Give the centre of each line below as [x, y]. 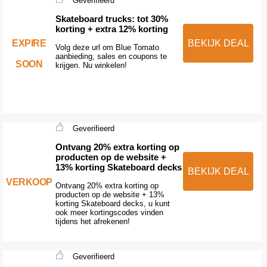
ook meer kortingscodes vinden [109, 213]
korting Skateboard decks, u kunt [112, 204]
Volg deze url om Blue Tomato [107, 48]
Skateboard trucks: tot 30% [111, 18]
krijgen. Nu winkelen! [91, 66]
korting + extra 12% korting [111, 29]
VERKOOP [29, 182]
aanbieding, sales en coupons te [111, 57]
